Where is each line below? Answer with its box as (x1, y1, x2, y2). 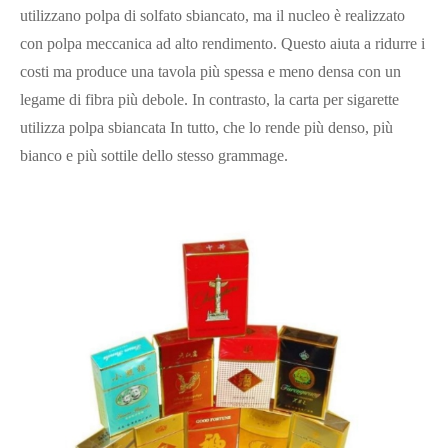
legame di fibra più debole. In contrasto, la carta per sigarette (20, 90, 399, 108)
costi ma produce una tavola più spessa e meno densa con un (20, 62, 401, 80)
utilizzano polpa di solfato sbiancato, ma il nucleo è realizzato (20, 6, 405, 24)
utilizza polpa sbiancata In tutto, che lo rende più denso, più (20, 118, 393, 136)
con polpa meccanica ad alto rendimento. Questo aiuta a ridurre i (20, 34, 425, 52)
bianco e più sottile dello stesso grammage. (20, 146, 288, 164)
